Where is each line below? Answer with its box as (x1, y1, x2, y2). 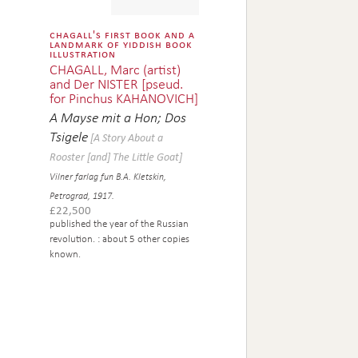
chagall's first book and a (50, 26, 196, 42)
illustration (50, 46, 117, 61)
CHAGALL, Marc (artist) (50, 59, 181, 78)
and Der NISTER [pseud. (50, 74, 184, 93)
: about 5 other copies (97, 232, 190, 245)
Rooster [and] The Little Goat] (50, 149, 183, 163)
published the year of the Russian (50, 217, 189, 230)
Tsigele (50, 127, 89, 145)
